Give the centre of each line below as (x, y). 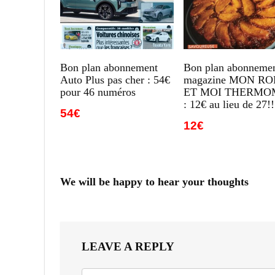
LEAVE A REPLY (128, 246)
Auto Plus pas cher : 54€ (115, 79)
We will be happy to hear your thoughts (154, 181)
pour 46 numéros (98, 92)
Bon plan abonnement (109, 67)
